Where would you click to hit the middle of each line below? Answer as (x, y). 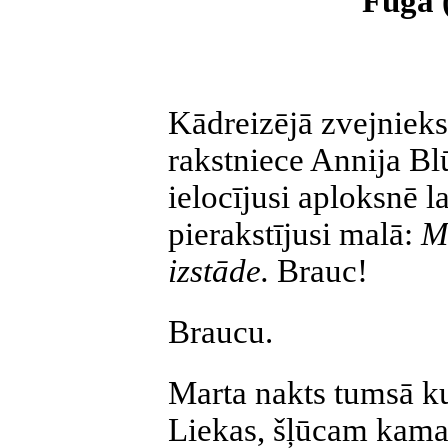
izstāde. (222, 271)
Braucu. (220, 332)
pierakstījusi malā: (294, 234)
